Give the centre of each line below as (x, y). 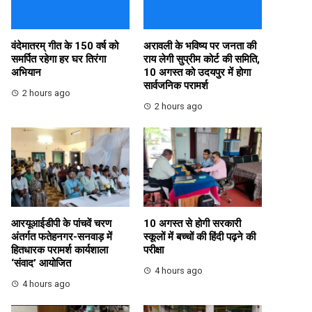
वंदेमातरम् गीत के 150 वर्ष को (65, 46)
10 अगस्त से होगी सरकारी (192, 223)
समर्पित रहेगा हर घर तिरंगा (58, 60)
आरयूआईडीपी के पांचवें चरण (61, 223)
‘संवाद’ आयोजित (41, 263)
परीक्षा (154, 250)
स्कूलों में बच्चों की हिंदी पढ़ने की (200, 236)
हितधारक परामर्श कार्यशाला (60, 250)
